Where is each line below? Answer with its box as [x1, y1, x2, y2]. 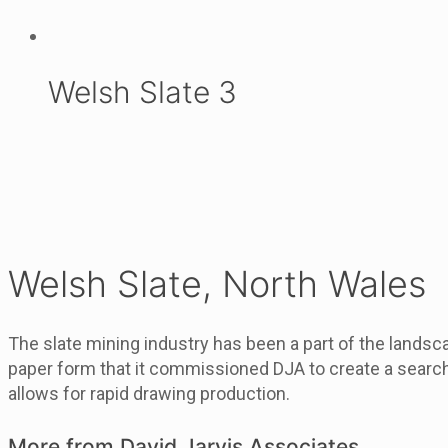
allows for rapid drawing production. [8, 382, 290, 404]
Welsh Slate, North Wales [8, 261, 426, 306]
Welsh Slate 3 [48, 74, 237, 110]
